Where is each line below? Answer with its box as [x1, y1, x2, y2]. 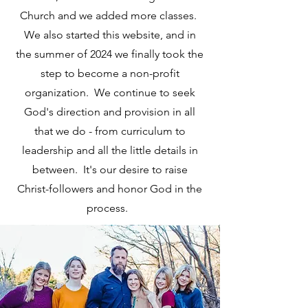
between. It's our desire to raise [32, 163, 188, 176]
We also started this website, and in [23, 28, 196, 41]
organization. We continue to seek [24, 86, 195, 99]
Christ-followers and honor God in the [17, 182, 202, 195]
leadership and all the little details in [21, 144, 198, 157]
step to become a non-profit [40, 67, 179, 80]
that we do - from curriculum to [34, 124, 186, 137]
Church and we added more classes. [20, 9, 199, 22]
